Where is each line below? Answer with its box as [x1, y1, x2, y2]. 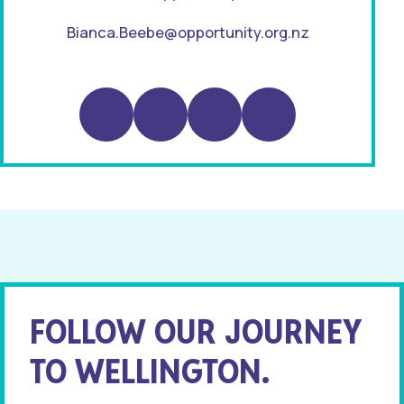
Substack [242, 88, 312, 111]
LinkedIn [133, 88, 199, 111]
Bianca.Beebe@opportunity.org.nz [66, 22, 309, 43]
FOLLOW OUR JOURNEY [29, 309, 362, 354]
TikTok [188, 88, 239, 111]
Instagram [79, 88, 157, 111]
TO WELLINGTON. [29, 349, 270, 394]
